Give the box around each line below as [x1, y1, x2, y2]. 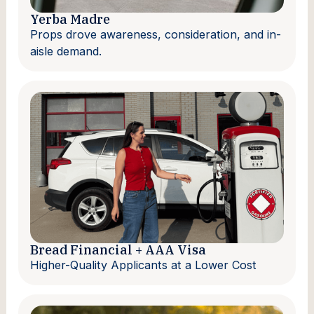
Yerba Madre [30, 11, 111, 28]
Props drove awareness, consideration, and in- [30, 27, 282, 42]
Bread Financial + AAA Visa [30, 241, 207, 259]
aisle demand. [30, 44, 102, 59]
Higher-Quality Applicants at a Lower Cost [30, 258, 257, 273]
